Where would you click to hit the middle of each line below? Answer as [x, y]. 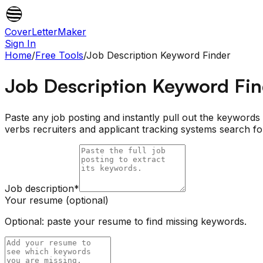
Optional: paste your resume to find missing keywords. [126, 221]
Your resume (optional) [57, 200]
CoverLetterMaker [45, 32]
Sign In [20, 43]
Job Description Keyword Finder [159, 55]
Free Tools [59, 55]
